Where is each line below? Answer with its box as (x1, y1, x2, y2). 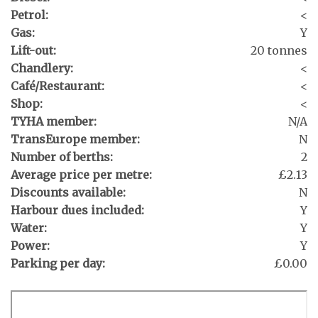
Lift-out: (11, 43, 56, 58)
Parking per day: (11, 256, 105, 271)
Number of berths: (11, 150, 113, 165)
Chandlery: (11, 61, 73, 76)
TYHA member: (11, 114, 97, 129)
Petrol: (11, 8, 48, 23)
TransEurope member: (11, 132, 140, 147)
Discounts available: (11, 185, 126, 200)
